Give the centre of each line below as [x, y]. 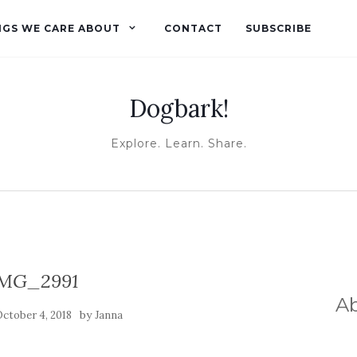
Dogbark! [178, 108]
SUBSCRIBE [277, 28]
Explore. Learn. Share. [178, 143]
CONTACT [193, 28]
